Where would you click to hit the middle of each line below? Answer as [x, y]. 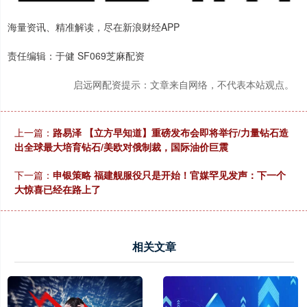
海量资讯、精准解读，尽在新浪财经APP [94, 26]
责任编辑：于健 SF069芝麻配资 [76, 55]
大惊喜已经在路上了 [58, 189]
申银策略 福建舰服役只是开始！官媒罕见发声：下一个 [169, 174]
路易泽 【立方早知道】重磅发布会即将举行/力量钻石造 [171, 132]
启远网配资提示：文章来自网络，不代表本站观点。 [184, 84]
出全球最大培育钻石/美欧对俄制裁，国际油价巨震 [121, 146]
